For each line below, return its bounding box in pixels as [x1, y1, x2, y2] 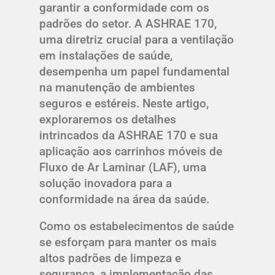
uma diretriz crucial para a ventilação [39, 33, 234, 47]
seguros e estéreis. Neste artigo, [39, 96, 209, 111]
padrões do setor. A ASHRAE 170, [39, 17, 217, 31]
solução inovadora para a [39, 176, 172, 191]
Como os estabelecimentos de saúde [39, 219, 234, 234]
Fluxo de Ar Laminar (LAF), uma [39, 160, 206, 175]
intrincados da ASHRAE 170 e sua [39, 128, 218, 143]
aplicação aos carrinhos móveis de [39, 144, 222, 159]
